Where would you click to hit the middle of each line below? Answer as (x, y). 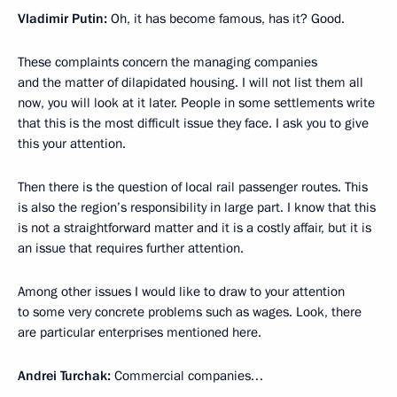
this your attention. (72, 144)
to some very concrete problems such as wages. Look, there (190, 312)
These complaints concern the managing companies (167, 62)
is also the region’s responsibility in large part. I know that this (197, 207)
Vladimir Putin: (62, 19)
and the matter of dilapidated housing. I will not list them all (191, 82)
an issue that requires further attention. (131, 248)
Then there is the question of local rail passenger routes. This (193, 187)
